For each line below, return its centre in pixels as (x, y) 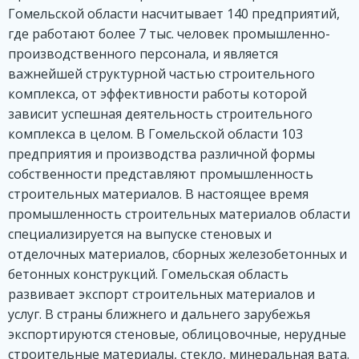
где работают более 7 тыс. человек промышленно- (169, 34)
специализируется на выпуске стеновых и (140, 234)
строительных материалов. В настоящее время (158, 194)
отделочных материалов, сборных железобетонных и (177, 254)
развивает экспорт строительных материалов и (161, 294)
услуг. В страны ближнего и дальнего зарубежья (159, 315)
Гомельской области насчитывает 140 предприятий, (174, 14)
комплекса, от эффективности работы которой (157, 94)
